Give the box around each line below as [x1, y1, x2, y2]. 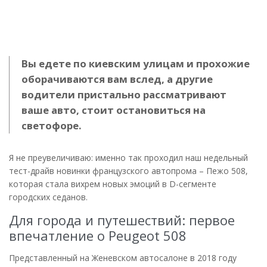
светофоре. [21, 118, 82, 132]
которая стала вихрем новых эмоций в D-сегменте [9, 178, 216, 190]
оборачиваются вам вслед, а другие [21, 72, 213, 86]
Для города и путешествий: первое [9, 210, 235, 229]
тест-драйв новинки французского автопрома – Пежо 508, [9, 164, 248, 176]
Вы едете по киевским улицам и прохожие [21, 56, 250, 70]
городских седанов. [9, 191, 88, 203]
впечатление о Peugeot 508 [9, 226, 187, 244]
